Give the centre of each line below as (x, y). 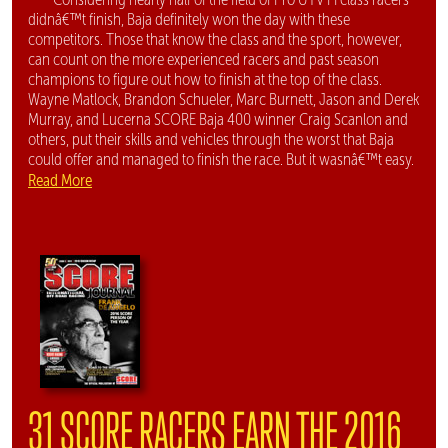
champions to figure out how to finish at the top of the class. (205, 79)
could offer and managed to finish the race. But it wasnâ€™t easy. (221, 159)
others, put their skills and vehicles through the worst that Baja (211, 139)
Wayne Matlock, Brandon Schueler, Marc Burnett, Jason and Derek (223, 99)
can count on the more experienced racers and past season (203, 59)
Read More (60, 179)
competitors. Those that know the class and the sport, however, (215, 39)
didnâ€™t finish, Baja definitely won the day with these (189, 19)
